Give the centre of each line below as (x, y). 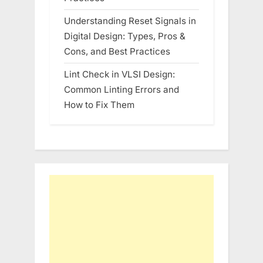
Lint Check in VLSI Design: (119, 75)
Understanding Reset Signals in (130, 21)
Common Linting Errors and (122, 90)
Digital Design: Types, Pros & (125, 36)
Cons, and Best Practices (117, 51)
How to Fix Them (99, 105)
